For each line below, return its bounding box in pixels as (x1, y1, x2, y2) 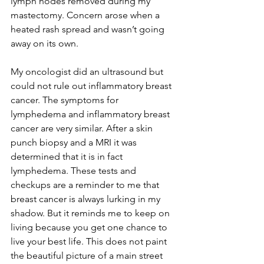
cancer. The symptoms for (11, 94, 121, 105)
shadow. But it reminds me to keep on (11, 207, 172, 219)
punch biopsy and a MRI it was (11, 137, 139, 148)
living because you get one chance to (11, 222, 170, 233)
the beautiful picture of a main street (11, 250, 165, 261)
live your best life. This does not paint (11, 236, 169, 247)
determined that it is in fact (11, 151, 125, 162)
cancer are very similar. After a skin (11, 123, 155, 134)
